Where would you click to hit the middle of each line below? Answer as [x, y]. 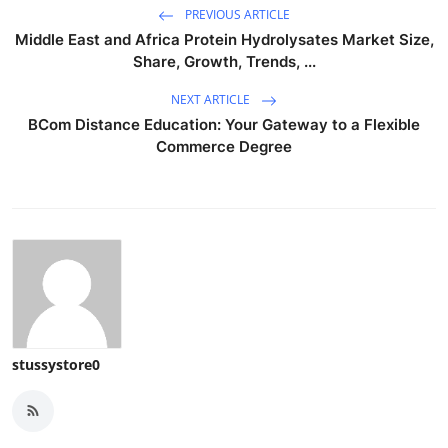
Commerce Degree [224, 146]
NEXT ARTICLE [212, 100]
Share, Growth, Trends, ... [224, 61]
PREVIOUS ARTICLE [236, 15]
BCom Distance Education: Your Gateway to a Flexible [224, 124]
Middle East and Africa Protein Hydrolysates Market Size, [224, 39]
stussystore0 [56, 364]
